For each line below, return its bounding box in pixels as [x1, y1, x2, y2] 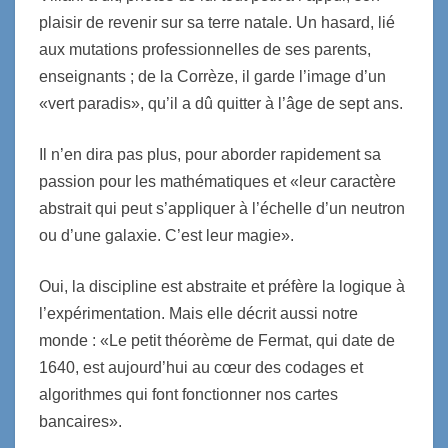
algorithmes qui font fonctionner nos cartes [39, 385, 338, 403]
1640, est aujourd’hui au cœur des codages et [39, 358, 363, 376]
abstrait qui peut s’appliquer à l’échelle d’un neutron [39, 199, 405, 217]
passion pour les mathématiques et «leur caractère [39, 172, 396, 190]
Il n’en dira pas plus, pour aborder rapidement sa [39, 145, 381, 163]
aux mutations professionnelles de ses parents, [39, 40, 371, 58]
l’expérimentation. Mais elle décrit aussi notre [39, 304, 358, 322]
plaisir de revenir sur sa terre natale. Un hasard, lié [39, 13, 395, 31]
